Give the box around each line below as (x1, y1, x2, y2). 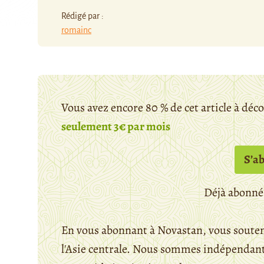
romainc (61, 25, 91, 35)
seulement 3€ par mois (61, 118, 170, 134)
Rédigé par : (61, 11, 104, 21)
